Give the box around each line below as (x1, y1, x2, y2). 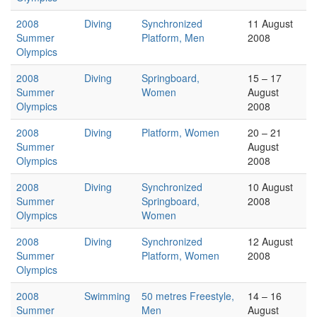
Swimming (84, 289, 130, 303)
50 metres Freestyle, (142, 289, 234, 303)
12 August (248, 234, 293, 248)
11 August (248, 16, 293, 30)
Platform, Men (142, 30, 204, 45)
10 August (248, 180, 293, 194)
